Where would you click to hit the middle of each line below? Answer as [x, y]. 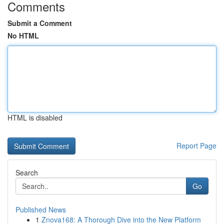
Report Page [196, 145]
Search [27, 172]
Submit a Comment [40, 23]
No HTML [23, 35]
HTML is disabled [35, 117]
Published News [41, 209]
